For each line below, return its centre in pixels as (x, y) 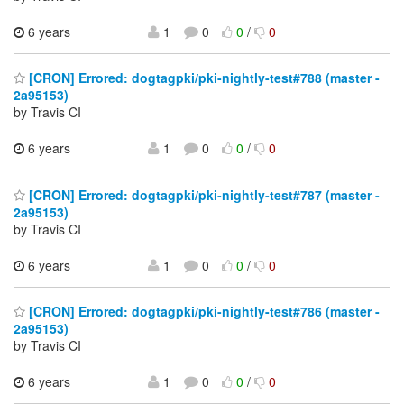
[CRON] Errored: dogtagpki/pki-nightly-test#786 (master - (202, 312)
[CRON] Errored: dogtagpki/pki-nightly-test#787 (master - (202, 194)
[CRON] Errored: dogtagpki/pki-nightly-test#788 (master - (202, 78)
